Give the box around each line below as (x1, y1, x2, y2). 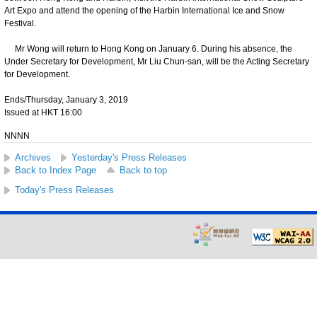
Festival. (4, 18, 36, 28)
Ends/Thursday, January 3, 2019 (4, 94, 128, 105)
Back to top (120, 164, 167, 175)
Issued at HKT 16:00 (4, 107, 82, 117)
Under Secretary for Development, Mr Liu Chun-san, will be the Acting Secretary (4, 56, 309, 67)
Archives (15, 151, 51, 163)
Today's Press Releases (15, 184, 114, 195)
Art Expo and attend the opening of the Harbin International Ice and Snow (4, 5, 284, 16)
